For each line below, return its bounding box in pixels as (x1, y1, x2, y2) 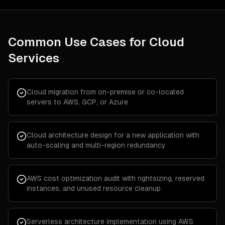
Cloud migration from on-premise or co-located (27, 88, 184, 96)
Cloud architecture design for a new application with (27, 131, 199, 139)
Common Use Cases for (8, 35, 149, 49)
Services (8, 51, 59, 65)
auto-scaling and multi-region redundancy (27, 141, 166, 149)
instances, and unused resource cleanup (27, 184, 161, 192)
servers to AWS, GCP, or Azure (27, 98, 128, 106)
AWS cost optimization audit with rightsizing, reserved (27, 174, 204, 182)
